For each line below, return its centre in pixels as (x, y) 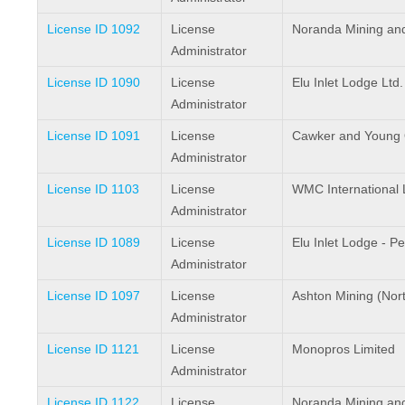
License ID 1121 (93, 348)
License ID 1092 (93, 28)
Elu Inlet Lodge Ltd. (347, 82)
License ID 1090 (93, 82)
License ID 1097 (93, 295)
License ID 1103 (93, 188)
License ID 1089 (93, 242)
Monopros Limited (343, 348)
